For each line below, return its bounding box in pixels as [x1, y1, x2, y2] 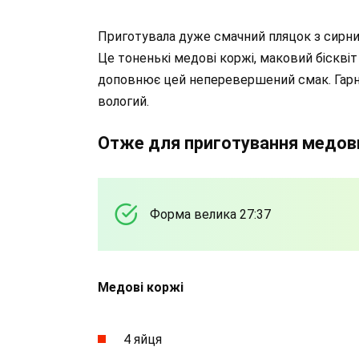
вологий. [98, 93, 149, 109]
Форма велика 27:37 [150, 206, 271, 222]
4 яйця [123, 332, 162, 348]
